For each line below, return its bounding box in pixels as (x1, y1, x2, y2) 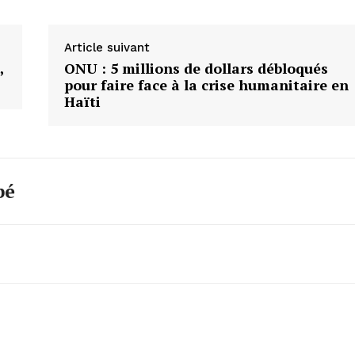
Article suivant (63, 40, 150, 55)
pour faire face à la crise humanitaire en (63, 74, 349, 94)
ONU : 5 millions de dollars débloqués (63, 58, 328, 78)
